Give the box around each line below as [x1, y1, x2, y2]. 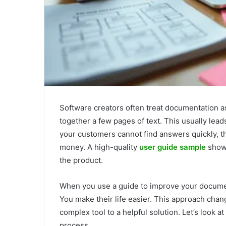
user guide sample [139, 142, 206, 152]
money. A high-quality [60, 142, 139, 152]
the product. [60, 155, 103, 165]
